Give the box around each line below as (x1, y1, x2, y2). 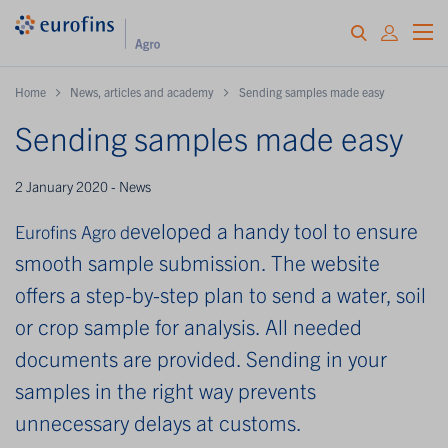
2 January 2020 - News (15, 176, 151, 195)
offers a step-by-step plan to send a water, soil (15, 280, 426, 307)
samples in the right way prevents (15, 376, 316, 403)
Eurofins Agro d (15, 219, 130, 243)
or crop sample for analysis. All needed (15, 312, 362, 339)
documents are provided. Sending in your (15, 344, 387, 371)
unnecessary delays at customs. (15, 408, 306, 435)
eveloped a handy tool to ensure (130, 216, 418, 243)
